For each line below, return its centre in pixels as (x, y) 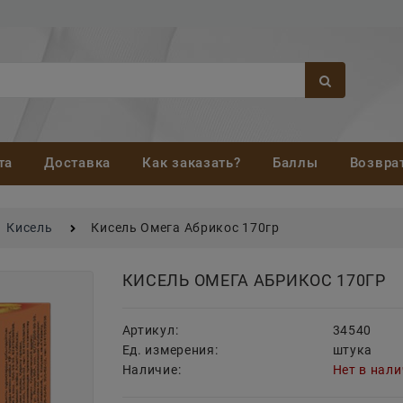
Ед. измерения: (170, 350)
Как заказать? (192, 163)
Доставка (77, 163)
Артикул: (150, 331)
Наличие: (152, 370)
